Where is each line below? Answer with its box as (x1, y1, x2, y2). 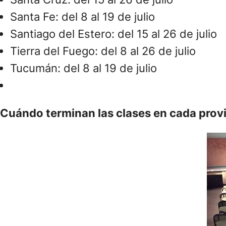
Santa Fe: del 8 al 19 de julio (10, 10, 155, 24)
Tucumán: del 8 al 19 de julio (10, 62, 157, 75)
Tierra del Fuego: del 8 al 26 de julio (10, 44, 196, 58)
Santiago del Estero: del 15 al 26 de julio (10, 27, 217, 41)
